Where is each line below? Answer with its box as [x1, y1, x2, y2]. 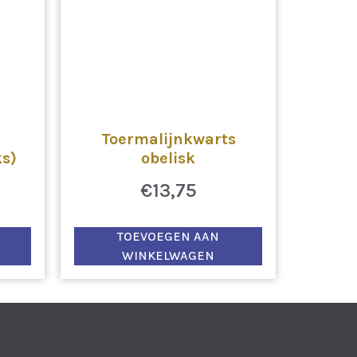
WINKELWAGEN [122, 248, 214, 264]
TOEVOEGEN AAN [117, 229, 219, 245]
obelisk [141, 149, 195, 168]
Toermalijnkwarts [100, 130, 236, 149]
